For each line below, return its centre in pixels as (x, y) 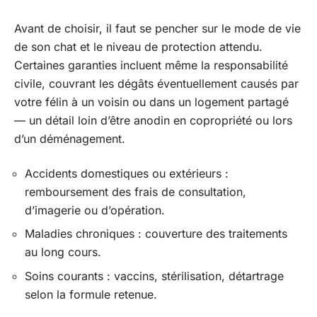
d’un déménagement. (70, 139)
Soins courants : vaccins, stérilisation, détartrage (154, 276)
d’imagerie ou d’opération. (95, 210)
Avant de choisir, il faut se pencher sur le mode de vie (157, 28)
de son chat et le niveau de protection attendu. (138, 47)
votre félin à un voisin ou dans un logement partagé (151, 102)
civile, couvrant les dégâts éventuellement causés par (156, 83)
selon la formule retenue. (91, 294)
